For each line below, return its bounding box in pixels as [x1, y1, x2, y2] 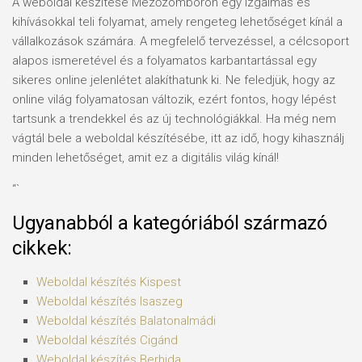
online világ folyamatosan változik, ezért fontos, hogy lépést [12, 92, 336, 107]
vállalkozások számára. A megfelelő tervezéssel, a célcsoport [12, 34, 349, 48]
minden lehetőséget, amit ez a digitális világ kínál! [12, 150, 279, 165]
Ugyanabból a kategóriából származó [12, 212, 327, 234]
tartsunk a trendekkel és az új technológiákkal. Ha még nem [12, 112, 336, 126]
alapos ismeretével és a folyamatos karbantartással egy [12, 53, 317, 68]
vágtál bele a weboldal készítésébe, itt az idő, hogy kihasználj [12, 131, 344, 145]
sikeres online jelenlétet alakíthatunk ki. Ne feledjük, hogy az [12, 73, 335, 87]
